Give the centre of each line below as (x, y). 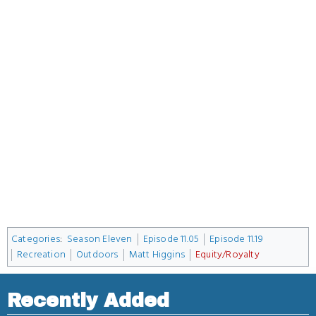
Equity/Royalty (227, 254)
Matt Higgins (157, 254)
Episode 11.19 (236, 239)
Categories (36, 239)
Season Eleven (99, 239)
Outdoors (97, 254)
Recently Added (88, 300)
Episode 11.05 (171, 239)
